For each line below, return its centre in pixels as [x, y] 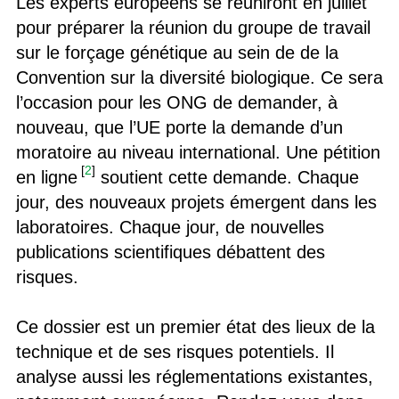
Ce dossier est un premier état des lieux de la [195, 327]
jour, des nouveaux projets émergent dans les [196, 202]
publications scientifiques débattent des [170, 252]
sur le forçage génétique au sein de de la [177, 53]
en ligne [46, 177]
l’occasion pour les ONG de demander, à [176, 102]
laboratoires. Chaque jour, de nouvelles [170, 227]
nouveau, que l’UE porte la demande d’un [179, 127]
